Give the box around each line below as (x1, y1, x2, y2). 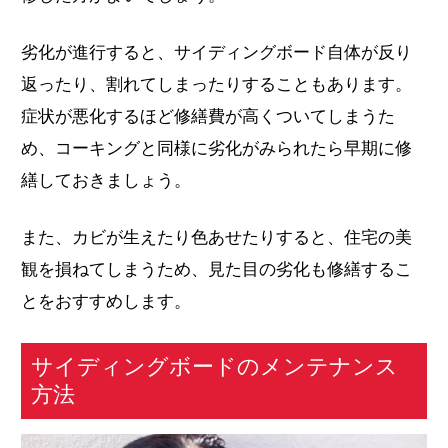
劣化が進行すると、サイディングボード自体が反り (21, 42, 413, 62)
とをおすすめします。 (21, 291, 192, 311)
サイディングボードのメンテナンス (31, 353, 399, 379)
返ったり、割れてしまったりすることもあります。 (21, 74, 413, 94)
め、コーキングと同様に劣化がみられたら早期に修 (21, 138, 413, 158)
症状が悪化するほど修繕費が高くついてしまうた (21, 106, 396, 126)
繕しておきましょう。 (21, 170, 192, 190)
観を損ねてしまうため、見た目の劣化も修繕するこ (21, 259, 413, 279)
